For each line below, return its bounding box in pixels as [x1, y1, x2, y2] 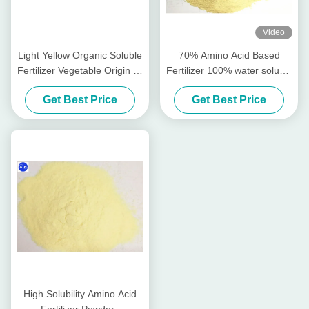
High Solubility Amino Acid [23, 288, 137, 299]
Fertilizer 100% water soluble [166, 64, 292, 76]
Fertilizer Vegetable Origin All [17, 64, 143, 76]
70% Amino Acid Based [178, 49, 280, 61]
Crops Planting [48, 79, 112, 91]
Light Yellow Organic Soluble [18, 49, 142, 61]
